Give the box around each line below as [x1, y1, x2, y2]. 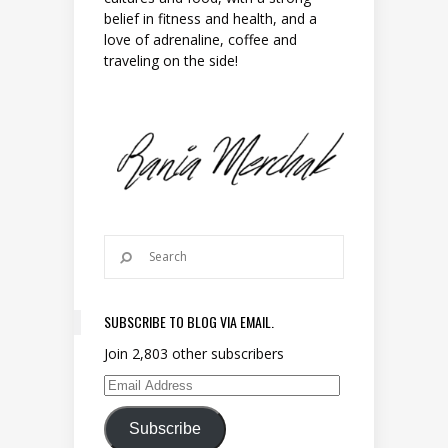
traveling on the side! [104, 50, 238, 70]
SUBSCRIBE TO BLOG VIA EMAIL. [104, 310, 274, 332]
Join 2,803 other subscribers [104, 343, 284, 363]
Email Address [103, 383, 194, 403]
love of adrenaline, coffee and [104, 29, 297, 49]
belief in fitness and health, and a [104, 8, 317, 28]
